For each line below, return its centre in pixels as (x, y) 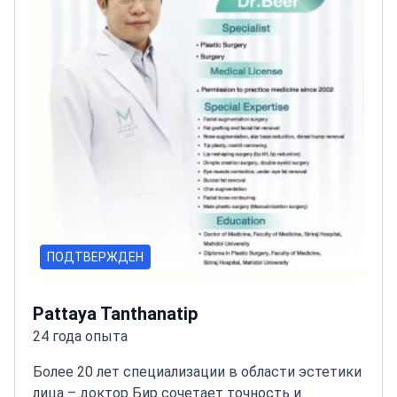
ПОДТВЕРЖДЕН (95, 257)
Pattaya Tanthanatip (115, 314)
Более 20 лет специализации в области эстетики (197, 372)
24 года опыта (80, 337)
